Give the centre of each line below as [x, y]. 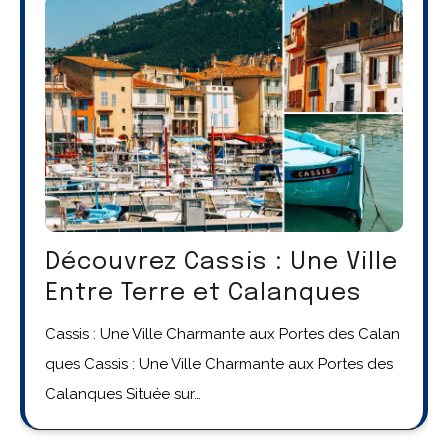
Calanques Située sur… [123, 394]
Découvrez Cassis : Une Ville [221, 263]
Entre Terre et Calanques [203, 294]
